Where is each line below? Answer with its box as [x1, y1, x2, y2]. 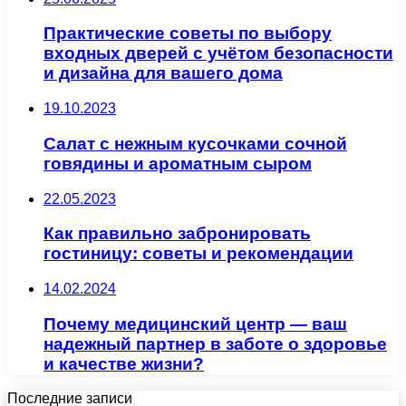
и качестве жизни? [43, 353, 204, 373]
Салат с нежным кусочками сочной [43, 133, 347, 153]
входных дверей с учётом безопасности [43, 43, 393, 63]
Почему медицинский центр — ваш [43, 314, 347, 333]
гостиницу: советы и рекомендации [43, 244, 353, 264]
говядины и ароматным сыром [43, 153, 312, 173]
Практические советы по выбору [43, 24, 332, 43]
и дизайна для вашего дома [43, 63, 283, 83]
